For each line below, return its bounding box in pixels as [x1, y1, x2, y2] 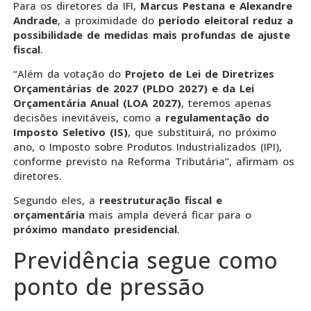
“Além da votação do [13, 66, 125, 81]
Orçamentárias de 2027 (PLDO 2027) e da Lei [13, 81, 254, 95]
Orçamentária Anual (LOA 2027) [13, 95, 181, 110]
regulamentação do [165, 110, 269, 124]
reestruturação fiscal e [95, 193, 222, 208]
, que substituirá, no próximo [128, 124, 276, 139]
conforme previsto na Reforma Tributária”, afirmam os [13, 153, 294, 168]
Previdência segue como [13, 244, 278, 275]
